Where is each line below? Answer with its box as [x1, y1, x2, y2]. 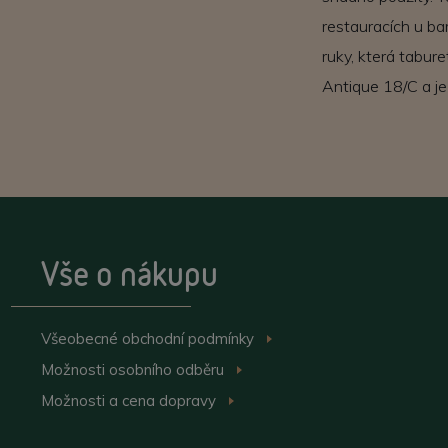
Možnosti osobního [41, 360, 176, 379]
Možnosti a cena [41, 391, 159, 410]
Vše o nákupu [41, 251, 218, 296]
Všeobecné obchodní [41, 329, 188, 348]
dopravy [159, 391, 216, 410]
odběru [176, 360, 224, 379]
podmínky [188, 329, 254, 348]
